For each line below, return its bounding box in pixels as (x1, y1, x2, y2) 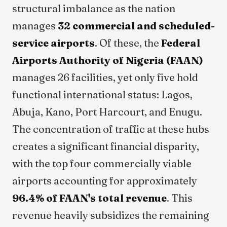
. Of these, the (95, 36, 161, 49)
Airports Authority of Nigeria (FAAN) (12, 54, 203, 66)
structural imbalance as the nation (12, 2, 175, 15)
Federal (161, 36, 200, 49)
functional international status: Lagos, (12, 88, 193, 101)
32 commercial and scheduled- (58, 19, 215, 32)
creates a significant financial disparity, (12, 140, 199, 153)
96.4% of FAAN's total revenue (12, 192, 167, 204)
